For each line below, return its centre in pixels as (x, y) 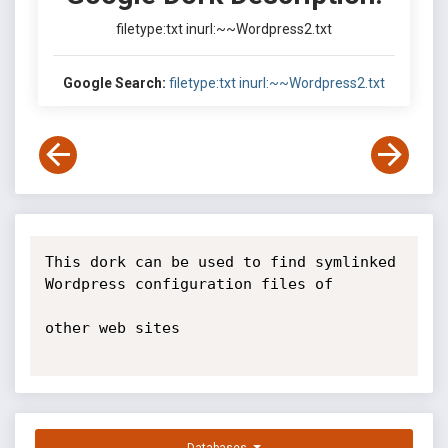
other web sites (112, 328)
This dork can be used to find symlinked (220, 262)
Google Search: (114, 83)
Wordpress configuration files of (188, 284)
